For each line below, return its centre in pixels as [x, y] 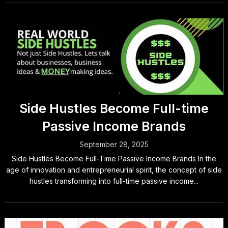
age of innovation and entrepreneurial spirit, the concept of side [114, 170]
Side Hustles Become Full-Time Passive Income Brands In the [114, 159]
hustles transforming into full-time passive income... [114, 181]
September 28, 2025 [114, 144]
